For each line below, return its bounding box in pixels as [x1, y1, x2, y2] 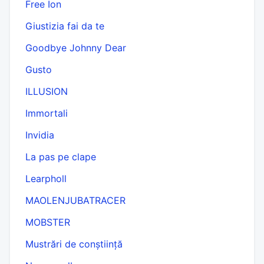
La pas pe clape [25, 150, 96, 163]
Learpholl [25, 172, 67, 184]
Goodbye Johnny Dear [25, 41, 126, 54]
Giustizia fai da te [25, 19, 104, 32]
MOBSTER [25, 216, 70, 228]
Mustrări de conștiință [25, 237, 123, 250]
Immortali [25, 107, 68, 119]
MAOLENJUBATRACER [25, 194, 126, 206]
